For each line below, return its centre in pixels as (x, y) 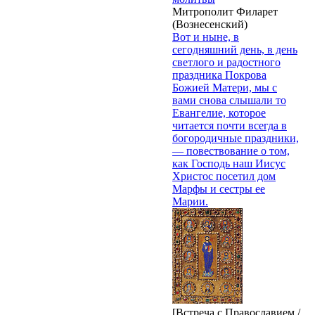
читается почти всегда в (230, 125)
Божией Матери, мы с (225, 87)
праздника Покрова (219, 75)
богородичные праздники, (236, 138)
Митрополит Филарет (225, 11)
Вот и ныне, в (206, 37)
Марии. (190, 201)
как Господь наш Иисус (229, 163)
